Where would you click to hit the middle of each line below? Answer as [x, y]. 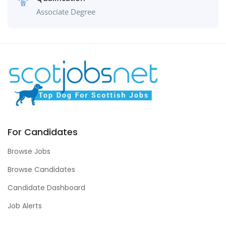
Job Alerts [25, 206]
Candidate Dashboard [46, 188]
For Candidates [43, 132]
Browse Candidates [41, 170]
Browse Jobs [29, 152]
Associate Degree [66, 12]
